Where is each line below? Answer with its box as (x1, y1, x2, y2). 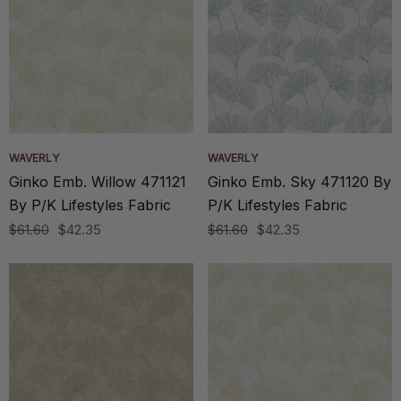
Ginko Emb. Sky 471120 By (208, 173, 391, 191)
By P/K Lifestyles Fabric (9, 196, 171, 214)
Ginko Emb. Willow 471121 (9, 173, 186, 191)
